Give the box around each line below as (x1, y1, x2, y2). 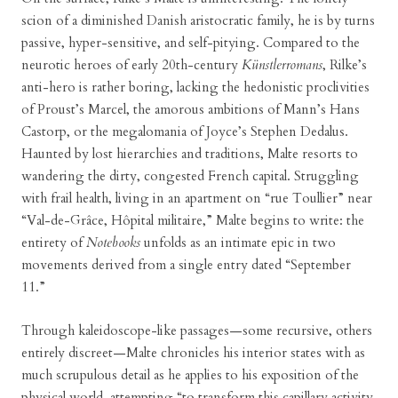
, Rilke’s (322, 56, 367, 74)
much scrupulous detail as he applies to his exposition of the (21, 366, 359, 384)
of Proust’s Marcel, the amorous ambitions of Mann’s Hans (21, 100, 360, 118)
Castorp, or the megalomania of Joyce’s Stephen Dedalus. (21, 123, 348, 140)
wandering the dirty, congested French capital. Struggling (21, 167, 359, 185)
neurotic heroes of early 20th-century (21, 56, 242, 74)
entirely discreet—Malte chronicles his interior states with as (21, 344, 365, 362)
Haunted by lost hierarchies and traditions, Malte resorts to (21, 145, 358, 163)
